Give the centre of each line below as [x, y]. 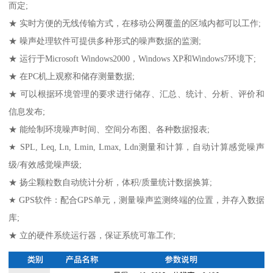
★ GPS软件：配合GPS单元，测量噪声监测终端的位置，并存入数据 [136, 200]
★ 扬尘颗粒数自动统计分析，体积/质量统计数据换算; [111, 182]
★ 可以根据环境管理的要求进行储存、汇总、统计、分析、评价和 [136, 94]
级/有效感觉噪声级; [45, 164]
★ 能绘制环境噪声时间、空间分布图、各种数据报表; [109, 129]
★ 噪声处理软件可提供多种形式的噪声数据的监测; [105, 41]
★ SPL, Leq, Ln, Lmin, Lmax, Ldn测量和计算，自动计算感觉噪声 [136, 147]
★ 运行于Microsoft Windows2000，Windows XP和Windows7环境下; [133, 58]
